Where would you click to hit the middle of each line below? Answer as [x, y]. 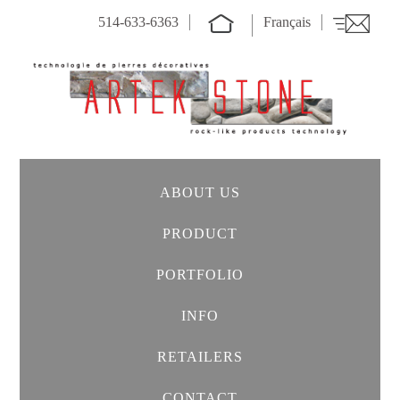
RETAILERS [200, 357]
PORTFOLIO [200, 275]
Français [287, 22]
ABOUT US [200, 193]
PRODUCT [200, 234]
